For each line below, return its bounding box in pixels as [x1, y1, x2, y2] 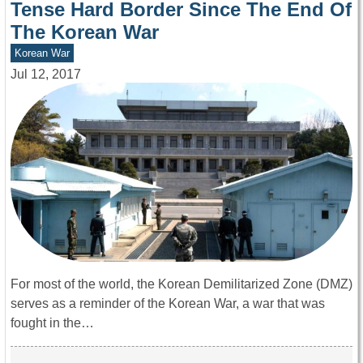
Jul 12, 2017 [11, 67, 81, 82]
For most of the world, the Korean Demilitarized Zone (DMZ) [11, 277, 352, 292]
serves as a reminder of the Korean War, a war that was [11, 297, 325, 311]
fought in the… [11, 316, 94, 331]
